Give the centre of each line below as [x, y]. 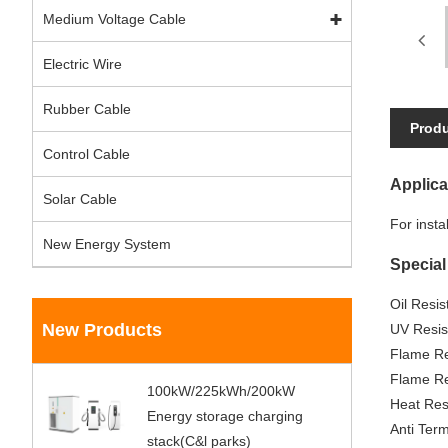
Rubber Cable [87, 109]
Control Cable [86, 154]
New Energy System [107, 244]
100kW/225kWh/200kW [221, 391]
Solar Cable [80, 199]
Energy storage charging [225, 416]
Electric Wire [82, 64]
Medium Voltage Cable [114, 19]
